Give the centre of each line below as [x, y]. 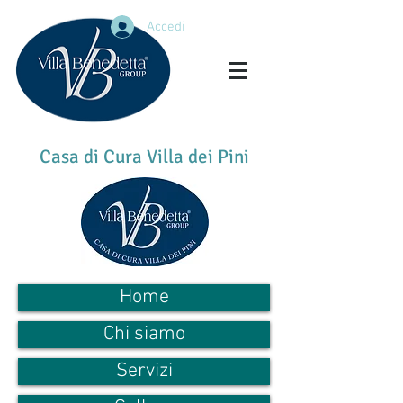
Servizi [144, 371]
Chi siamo [144, 334]
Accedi [166, 27]
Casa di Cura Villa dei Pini [144, 157]
